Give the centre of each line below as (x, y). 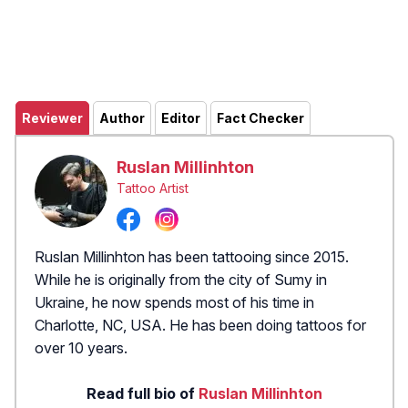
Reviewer (52, 118)
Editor (181, 118)
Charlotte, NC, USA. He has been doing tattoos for (200, 325)
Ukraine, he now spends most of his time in (174, 302)
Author (122, 118)
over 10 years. (81, 347)
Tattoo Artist (153, 188)
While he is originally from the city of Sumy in (181, 279)
